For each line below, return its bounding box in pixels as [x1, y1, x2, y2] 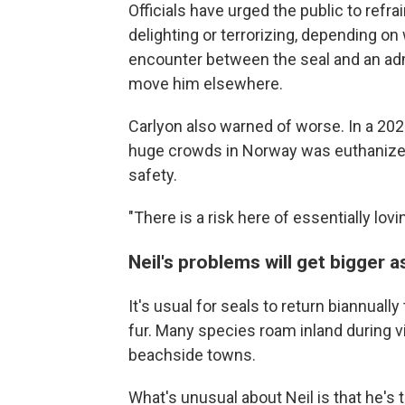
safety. [128, 165, 177, 185]
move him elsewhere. [128, 74, 283, 94]
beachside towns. [128, 345, 256, 365]
